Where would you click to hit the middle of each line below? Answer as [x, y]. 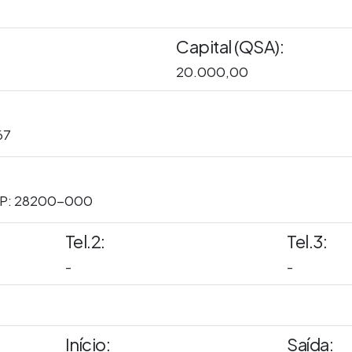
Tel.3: [307, 242]
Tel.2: [85, 242]
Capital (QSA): [230, 46]
